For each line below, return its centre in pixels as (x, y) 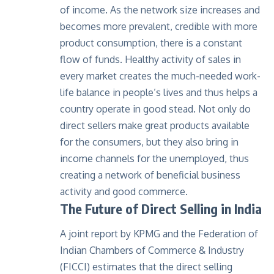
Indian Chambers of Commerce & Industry (152, 250)
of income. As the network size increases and (160, 9)
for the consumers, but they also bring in (149, 142)
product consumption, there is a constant (151, 43)
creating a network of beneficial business (150, 175)
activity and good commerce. (124, 191)
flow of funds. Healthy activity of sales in (150, 59)
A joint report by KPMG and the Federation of (159, 234)
